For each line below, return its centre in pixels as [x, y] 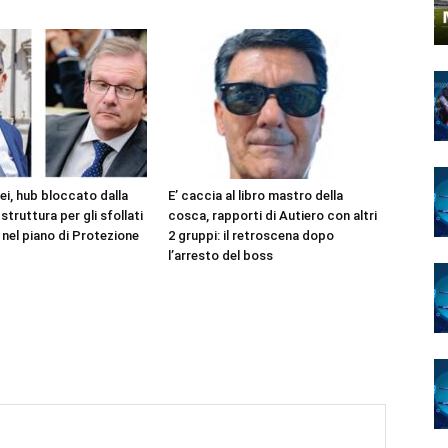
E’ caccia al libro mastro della [255, 195]
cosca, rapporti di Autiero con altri [272, 215]
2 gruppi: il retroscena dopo [251, 235]
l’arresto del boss [220, 255]
